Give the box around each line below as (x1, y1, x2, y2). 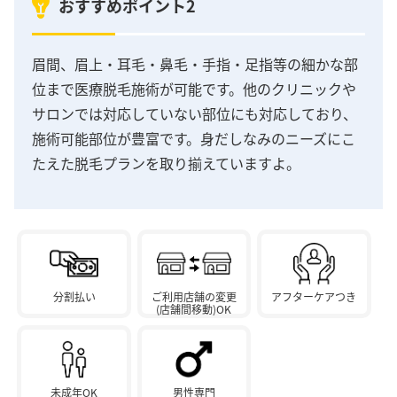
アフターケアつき (271, 289, 357, 305)
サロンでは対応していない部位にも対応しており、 (32, 103, 357, 125)
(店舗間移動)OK (156, 301, 232, 317)
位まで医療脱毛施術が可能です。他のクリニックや (32, 78, 356, 100)
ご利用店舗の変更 (151, 289, 237, 305)
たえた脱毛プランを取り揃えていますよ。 (32, 152, 300, 175)
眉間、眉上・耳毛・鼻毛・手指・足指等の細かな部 (32, 53, 358, 75)
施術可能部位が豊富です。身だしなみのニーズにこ (32, 128, 355, 150)
